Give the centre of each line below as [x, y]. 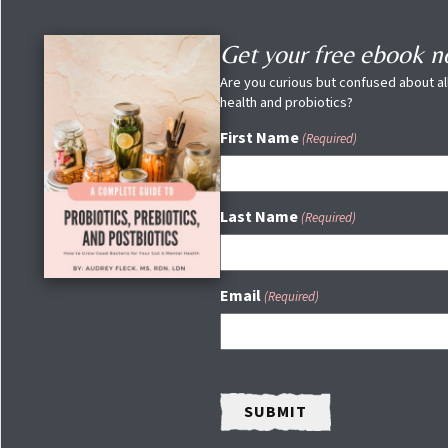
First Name [259, 138]
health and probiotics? [286, 102]
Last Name [258, 217]
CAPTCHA [253, 374]
